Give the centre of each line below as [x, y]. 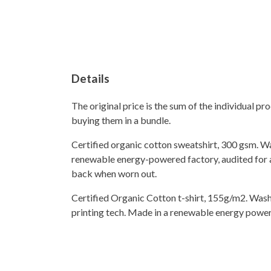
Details [90, 78]
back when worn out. [114, 174]
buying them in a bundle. [121, 120]
